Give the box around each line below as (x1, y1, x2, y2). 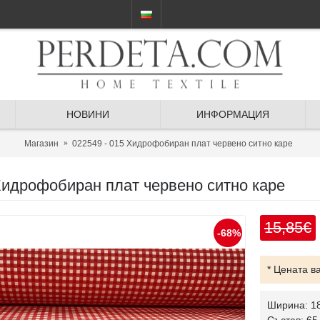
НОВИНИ (66, 109, 109, 120)
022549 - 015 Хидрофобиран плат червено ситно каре (72, 138, 293, 149)
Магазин (24, 138, 59, 149)
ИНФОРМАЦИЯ (196, 109, 269, 120)
